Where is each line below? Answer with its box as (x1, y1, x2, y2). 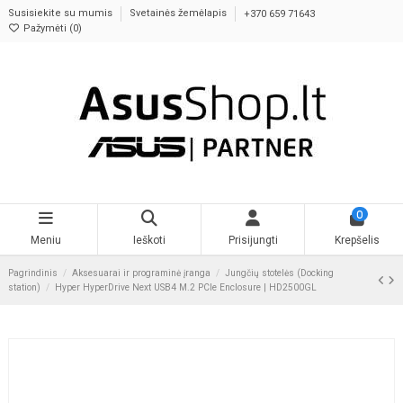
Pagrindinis (8, 267, 58, 278)
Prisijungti (228, 234, 278, 247)
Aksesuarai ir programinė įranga (72, 267, 211, 278)
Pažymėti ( (20, 22, 73, 34)
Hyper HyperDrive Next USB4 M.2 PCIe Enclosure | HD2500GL (55, 282, 318, 292)
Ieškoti (133, 234, 166, 247)
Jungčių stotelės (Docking (225, 267, 335, 278)
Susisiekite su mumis (8, 7, 115, 20)
